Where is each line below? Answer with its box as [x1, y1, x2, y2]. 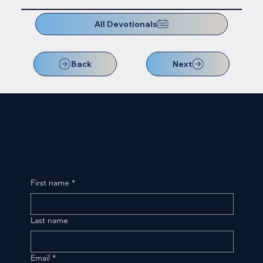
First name [30, 177, 69, 188]
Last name [30, 215, 68, 226]
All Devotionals [95, 19, 157, 30]
